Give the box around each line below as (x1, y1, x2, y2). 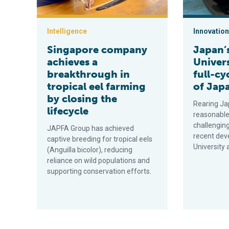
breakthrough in (47, 68, 130, 80)
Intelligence (47, 27, 87, 35)
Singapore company (47, 43, 147, 56)
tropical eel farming (47, 80, 146, 93)
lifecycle (47, 105, 88, 117)
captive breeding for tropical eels (47, 135, 152, 143)
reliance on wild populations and (47, 156, 150, 165)
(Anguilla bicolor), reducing (47, 146, 132, 154)
